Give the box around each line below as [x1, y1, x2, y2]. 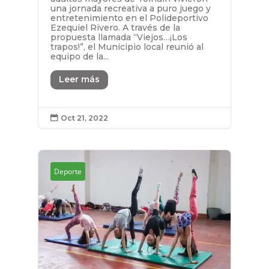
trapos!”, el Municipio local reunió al [50, 41, 204, 53]
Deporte [53, 166, 82, 177]
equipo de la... [50, 51, 109, 62]
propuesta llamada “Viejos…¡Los [50, 32, 187, 43]
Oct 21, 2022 [60, 113, 108, 122]
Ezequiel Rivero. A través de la [50, 22, 180, 34]
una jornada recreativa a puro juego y [50, 3, 211, 14]
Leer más [58, 74, 100, 85]
